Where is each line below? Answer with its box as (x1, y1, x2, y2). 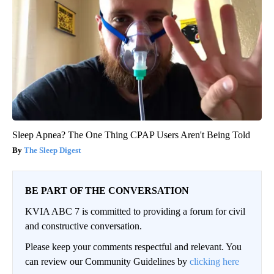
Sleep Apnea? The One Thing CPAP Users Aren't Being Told (12, 130, 250, 141)
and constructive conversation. (25, 221, 142, 232)
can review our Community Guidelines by (25, 256, 190, 267)
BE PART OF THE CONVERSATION (25, 185, 189, 196)
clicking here (190, 256, 239, 267)
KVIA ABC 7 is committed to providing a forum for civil (25, 206, 245, 217)
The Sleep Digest (24, 146, 81, 155)
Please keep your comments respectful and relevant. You (25, 242, 242, 253)
